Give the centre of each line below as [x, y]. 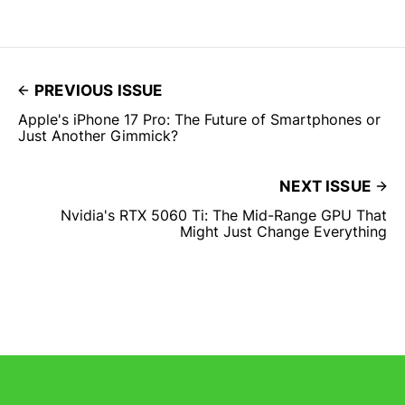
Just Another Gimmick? [98, 135]
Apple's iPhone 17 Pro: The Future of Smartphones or [199, 119]
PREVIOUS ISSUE [99, 90]
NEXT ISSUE [325, 186]
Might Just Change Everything [283, 231]
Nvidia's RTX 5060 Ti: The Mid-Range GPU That [224, 215]
